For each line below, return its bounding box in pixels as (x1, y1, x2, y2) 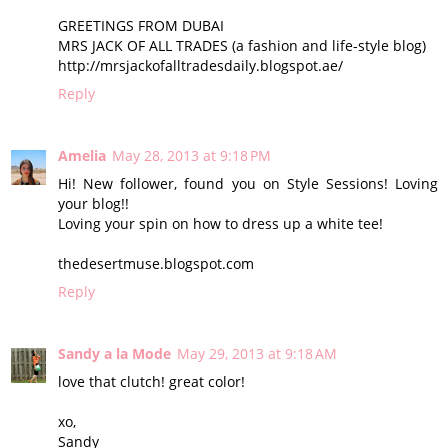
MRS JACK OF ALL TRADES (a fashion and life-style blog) (58, 36, 426, 56)
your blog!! (58, 194, 129, 214)
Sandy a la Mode (58, 344, 171, 364)
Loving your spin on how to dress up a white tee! (58, 214, 383, 234)
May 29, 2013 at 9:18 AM (177, 344, 337, 364)
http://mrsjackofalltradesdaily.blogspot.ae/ (58, 56, 343, 76)
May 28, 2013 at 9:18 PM (112, 146, 271, 166)
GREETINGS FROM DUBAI (58, 16, 224, 36)
